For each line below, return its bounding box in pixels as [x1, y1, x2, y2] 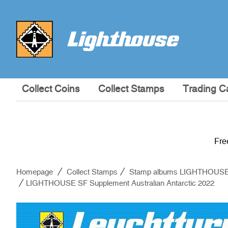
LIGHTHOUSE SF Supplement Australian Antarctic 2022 [26, 180, 214, 187]
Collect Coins [21, 84, 80, 94]
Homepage [16, 168, 53, 176]
